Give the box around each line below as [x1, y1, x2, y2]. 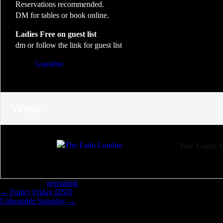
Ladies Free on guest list [15, 30, 99, 38]
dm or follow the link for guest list [15, 41, 122, 49]
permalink [47, 179, 78, 187]
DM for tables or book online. [15, 11, 109, 19]
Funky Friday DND [8, 188, 73, 196]
